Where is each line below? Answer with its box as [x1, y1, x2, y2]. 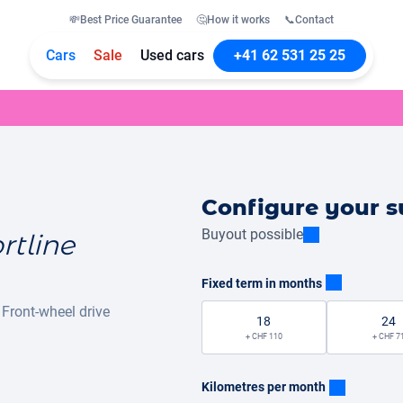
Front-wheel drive [2, 303, 110, 320]
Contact [295, 13, 334, 26]
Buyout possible [201, 226, 303, 243]
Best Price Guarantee [80, 13, 182, 26]
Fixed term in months [201, 276, 322, 291]
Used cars [140, 47, 204, 64]
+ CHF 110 [245, 332, 282, 341]
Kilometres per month [201, 380, 326, 394]
